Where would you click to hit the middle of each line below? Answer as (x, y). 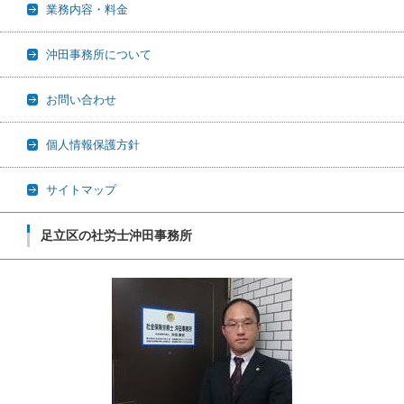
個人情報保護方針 (93, 145)
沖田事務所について (99, 55)
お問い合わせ (81, 100)
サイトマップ (81, 190)
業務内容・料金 (87, 9)
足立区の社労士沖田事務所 (116, 235)
